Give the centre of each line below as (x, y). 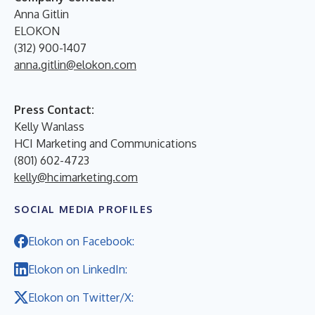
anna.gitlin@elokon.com (75, 64)
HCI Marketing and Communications (105, 143)
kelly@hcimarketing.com (76, 177)
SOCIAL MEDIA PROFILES (84, 209)
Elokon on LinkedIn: (78, 269)
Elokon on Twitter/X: (81, 297)
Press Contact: (54, 109)
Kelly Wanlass (49, 126)
